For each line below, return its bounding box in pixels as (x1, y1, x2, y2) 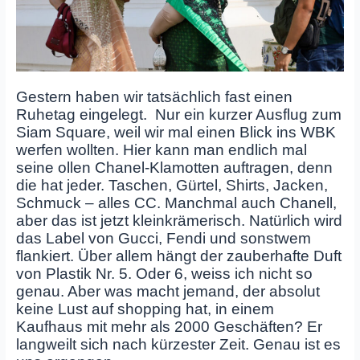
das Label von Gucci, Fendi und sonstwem (15, 230, 311, 247)
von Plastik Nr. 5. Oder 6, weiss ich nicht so (15, 265, 313, 283)
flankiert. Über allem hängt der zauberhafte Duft (15, 247, 342, 265)
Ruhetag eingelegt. (15, 106, 147, 124)
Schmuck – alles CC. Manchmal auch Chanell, (15, 194, 337, 212)
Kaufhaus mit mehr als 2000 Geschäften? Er (15, 318, 322, 336)
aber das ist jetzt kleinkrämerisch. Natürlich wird (15, 212, 342, 230)
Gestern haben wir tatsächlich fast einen (15, 88, 292, 106)
